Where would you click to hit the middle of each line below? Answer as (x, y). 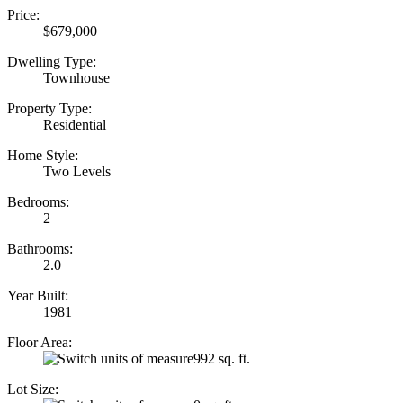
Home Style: (43, 155)
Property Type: (49, 108)
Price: (23, 14)
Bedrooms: (38, 201)
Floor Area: (40, 342)
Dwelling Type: (52, 61)
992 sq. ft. (222, 358)
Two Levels (77, 171)
